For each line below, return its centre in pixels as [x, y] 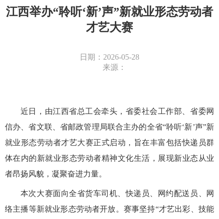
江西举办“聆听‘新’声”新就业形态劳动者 [109, 12]
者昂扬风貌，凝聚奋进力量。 [55, 174]
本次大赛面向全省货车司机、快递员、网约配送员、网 [117, 194]
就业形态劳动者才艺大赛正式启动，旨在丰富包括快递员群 [109, 143]
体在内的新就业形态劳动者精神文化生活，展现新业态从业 [109, 158]
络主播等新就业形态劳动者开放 [60, 209]
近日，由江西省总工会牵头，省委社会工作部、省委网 [117, 111]
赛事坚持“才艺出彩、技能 [169, 209]
